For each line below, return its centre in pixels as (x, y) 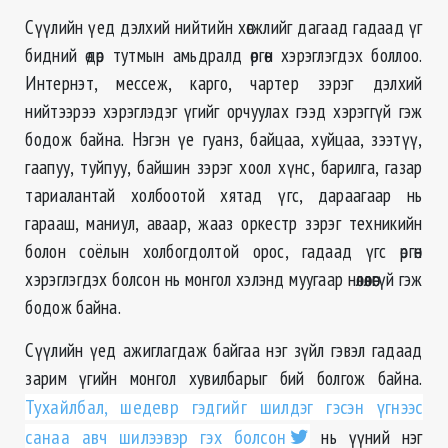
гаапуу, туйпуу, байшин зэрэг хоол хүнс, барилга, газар (224, 167)
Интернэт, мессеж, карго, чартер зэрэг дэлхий (224, 83)
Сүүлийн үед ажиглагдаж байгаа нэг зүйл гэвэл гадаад (224, 350)
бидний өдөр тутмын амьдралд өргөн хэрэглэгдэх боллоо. (224, 55)
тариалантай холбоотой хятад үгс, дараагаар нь (224, 195)
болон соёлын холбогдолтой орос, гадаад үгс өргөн (224, 251)
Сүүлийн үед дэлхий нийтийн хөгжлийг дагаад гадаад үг (224, 27)
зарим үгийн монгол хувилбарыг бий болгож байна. (224, 378)
